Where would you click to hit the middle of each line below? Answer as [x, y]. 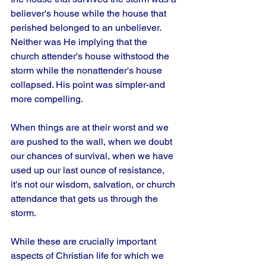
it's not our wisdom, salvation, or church [94, 184]
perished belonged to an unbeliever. [87, 28]
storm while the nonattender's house [88, 70]
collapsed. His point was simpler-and [89, 85]
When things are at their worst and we [91, 127]
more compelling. [47, 99]
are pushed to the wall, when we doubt [93, 142]
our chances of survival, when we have [93, 156]
